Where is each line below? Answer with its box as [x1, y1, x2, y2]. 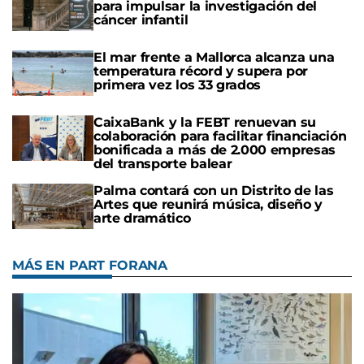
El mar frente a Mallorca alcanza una [93, 49, 335, 65]
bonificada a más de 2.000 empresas [93, 142, 336, 158]
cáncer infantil [93, 11, 188, 28]
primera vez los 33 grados [93, 76, 261, 93]
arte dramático [93, 210, 191, 227]
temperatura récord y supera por [93, 63, 309, 79]
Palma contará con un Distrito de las [93, 183, 334, 199]
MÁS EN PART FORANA [12, 258, 168, 274]
